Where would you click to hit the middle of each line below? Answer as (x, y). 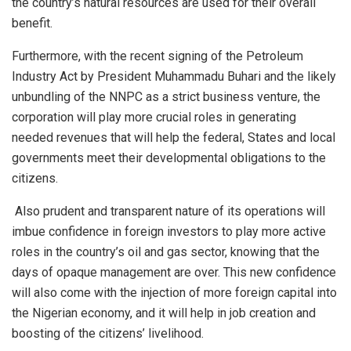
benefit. (32, 23)
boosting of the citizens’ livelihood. (108, 333)
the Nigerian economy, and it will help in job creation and (164, 313)
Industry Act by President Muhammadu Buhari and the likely (174, 76)
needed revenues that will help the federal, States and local (174, 137)
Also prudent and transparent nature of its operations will (168, 211)
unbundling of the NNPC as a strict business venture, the (166, 96)
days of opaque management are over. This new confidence (174, 272)
